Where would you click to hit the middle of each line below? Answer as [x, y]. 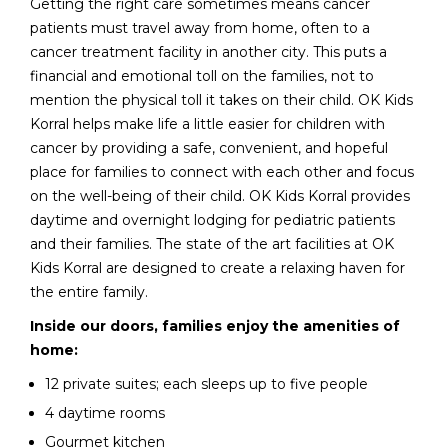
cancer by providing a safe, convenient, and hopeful [209, 147]
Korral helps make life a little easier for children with [207, 123]
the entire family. [89, 291]
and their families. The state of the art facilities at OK [212, 243]
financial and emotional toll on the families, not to [202, 75]
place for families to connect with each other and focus [222, 171]
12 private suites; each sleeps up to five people [206, 383]
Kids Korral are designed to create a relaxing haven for [217, 267]
